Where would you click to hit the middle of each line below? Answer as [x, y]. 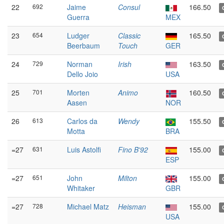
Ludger [78, 35]
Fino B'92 [133, 149]
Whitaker [81, 188]
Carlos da [82, 121]
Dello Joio [82, 74]
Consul [129, 7]
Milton [127, 178]
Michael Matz [88, 206]
